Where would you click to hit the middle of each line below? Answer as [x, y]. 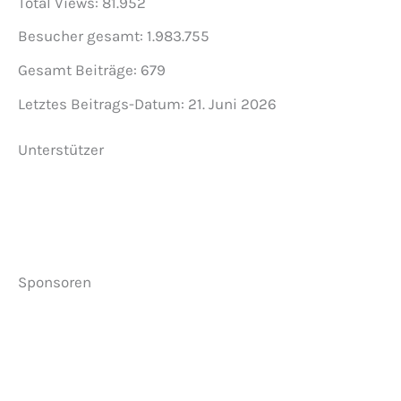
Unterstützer [61, 150]
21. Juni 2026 [232, 103]
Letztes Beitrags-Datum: [103, 103]
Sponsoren [55, 282]
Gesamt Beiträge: [79, 70]
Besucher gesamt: [82, 36]
